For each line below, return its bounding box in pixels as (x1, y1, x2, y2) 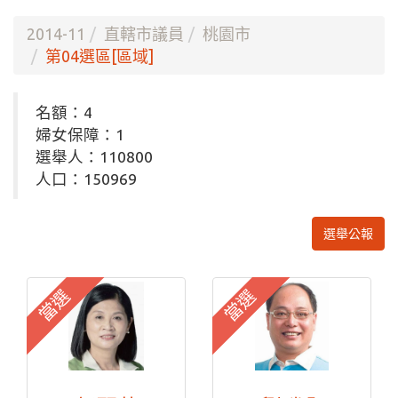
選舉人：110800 (36, 148, 153, 165)
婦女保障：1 (36, 126, 124, 143)
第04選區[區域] (45, 47, 154, 65)
